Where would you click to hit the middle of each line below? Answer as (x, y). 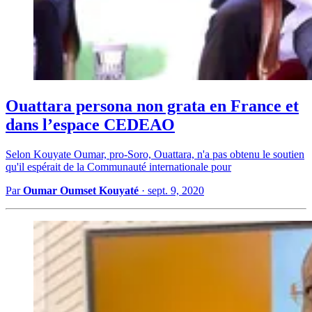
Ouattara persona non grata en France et (152, 106)
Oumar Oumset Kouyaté (81, 191)
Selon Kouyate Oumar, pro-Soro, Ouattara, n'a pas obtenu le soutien (155, 155)
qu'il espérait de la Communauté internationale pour (118, 167)
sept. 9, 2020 (176, 191)
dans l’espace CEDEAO (90, 125)
